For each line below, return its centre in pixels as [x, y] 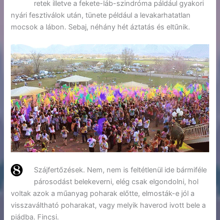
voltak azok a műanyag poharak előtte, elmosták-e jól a [103, 193]
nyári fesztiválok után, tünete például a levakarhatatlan [101, 15]
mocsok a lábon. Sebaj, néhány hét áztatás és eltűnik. [101, 27]
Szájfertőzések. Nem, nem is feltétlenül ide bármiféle [121, 170]
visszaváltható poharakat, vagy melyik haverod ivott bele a [109, 205]
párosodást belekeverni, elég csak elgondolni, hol [116, 181]
